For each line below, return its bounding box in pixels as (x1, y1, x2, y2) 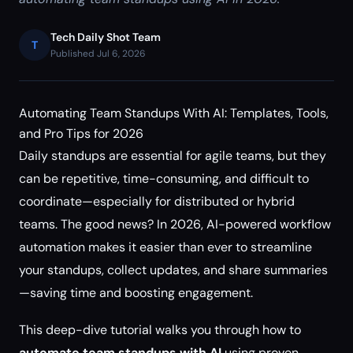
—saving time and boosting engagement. (19, 284, 253, 301)
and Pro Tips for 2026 (19, 125, 143, 142)
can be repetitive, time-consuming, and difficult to (19, 170, 309, 187)
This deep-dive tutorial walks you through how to (19, 321, 301, 338)
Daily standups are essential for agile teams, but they (19, 147, 326, 164)
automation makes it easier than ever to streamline (19, 239, 312, 255)
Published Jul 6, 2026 (50, 47, 146, 60)
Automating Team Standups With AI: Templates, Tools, (19, 105, 329, 121)
